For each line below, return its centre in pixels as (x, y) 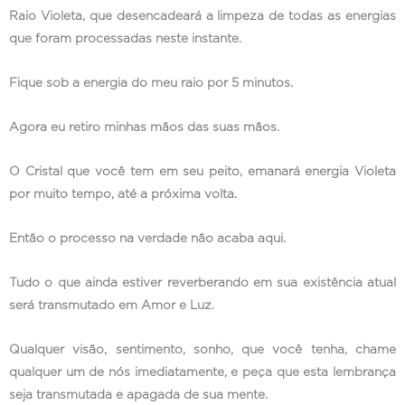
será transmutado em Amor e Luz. (112, 305)
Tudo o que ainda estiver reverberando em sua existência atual (202, 283)
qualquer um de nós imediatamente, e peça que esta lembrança (202, 372)
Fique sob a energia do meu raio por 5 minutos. (151, 84)
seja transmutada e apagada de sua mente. (138, 395)
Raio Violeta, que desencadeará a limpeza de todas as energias (202, 17)
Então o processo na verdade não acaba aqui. (147, 239)
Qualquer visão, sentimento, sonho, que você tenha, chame (202, 349)
